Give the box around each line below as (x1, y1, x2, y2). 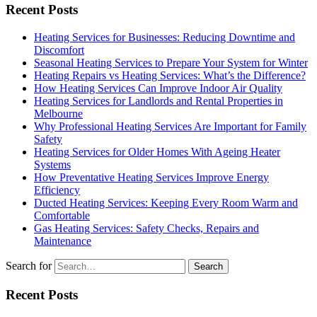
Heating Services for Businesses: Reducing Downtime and (34, 31, 295, 44)
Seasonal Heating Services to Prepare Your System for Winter (34, 57, 308, 69)
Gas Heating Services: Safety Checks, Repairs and (34, 222, 259, 235)
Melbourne (34, 108, 83, 120)
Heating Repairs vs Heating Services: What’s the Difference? (34, 69, 306, 82)
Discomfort (34, 44, 84, 57)
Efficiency (34, 184, 80, 197)
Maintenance (34, 235, 91, 248)
